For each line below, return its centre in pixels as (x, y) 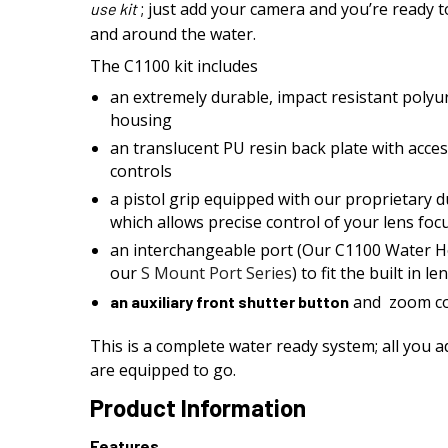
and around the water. (173, 34)
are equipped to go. (163, 370)
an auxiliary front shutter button (229, 301)
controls (141, 171)
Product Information (198, 407)
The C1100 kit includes (174, 66)
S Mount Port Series (214, 273)
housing (141, 120)
